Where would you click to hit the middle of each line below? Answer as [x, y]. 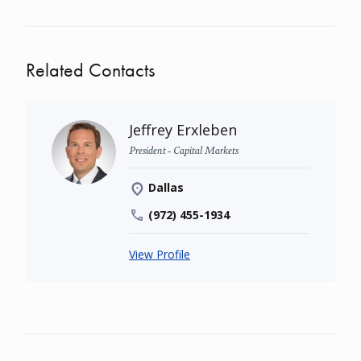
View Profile [160, 254]
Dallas [166, 187]
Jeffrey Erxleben [183, 130]
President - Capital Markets [184, 149]
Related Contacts [90, 70]
